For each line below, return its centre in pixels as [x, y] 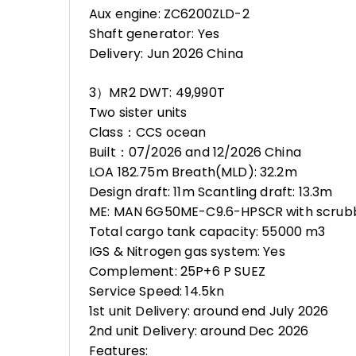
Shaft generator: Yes [155, 34]
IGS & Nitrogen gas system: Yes [187, 252]
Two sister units [138, 112]
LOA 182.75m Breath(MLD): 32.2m [193, 172]
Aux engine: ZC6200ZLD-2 [169, 14]
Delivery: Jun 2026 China [166, 54]
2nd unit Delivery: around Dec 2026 [199, 331]
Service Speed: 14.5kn [157, 291]
